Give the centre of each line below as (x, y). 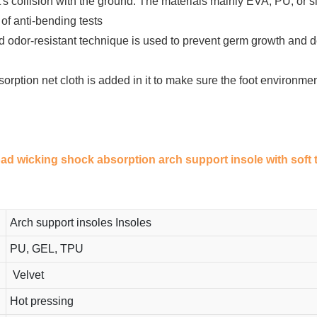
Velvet (28, 275)
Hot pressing (41, 301)
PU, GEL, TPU (46, 248)
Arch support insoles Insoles (80, 222)
